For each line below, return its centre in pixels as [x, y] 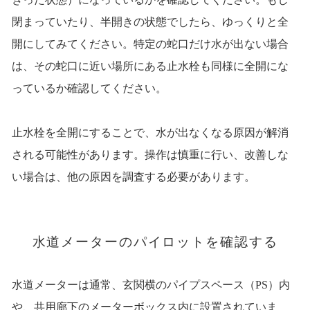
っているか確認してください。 [89, 89]
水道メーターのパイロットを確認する [155, 242]
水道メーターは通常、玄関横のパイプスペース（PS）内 [151, 285]
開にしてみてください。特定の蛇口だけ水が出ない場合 [150, 44]
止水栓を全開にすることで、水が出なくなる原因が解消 [150, 133]
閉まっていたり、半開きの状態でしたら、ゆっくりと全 [150, 22]
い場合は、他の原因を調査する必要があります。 [133, 177]
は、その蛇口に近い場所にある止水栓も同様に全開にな [150, 66]
